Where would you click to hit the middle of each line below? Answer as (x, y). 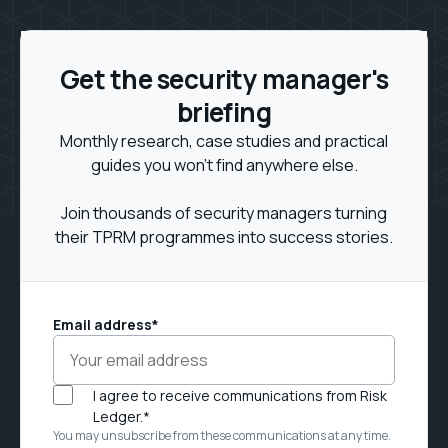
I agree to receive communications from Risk (240, 395)
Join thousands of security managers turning (224, 213)
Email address (102, 324)
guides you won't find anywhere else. (224, 165)
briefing (224, 112)
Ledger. (118, 416)
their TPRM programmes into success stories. (224, 237)
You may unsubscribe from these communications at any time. (222, 435)
